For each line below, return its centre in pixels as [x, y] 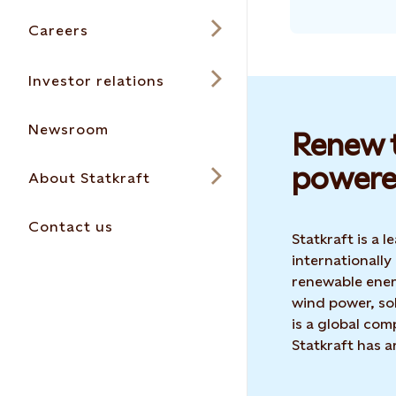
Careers [58, 30]
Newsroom [69, 129]
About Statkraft [89, 178]
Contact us [71, 227]
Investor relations [96, 81]
